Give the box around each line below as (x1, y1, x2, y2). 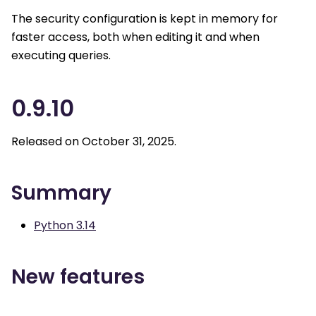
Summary (11, 179, 111, 207)
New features (11, 263, 145, 291)
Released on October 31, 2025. (11, 133, 176, 150)
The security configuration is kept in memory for (11, 10, 278, 27)
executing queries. (11, 47, 111, 63)
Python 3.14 (34, 217, 96, 234)
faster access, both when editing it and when (11, 28, 260, 45)
